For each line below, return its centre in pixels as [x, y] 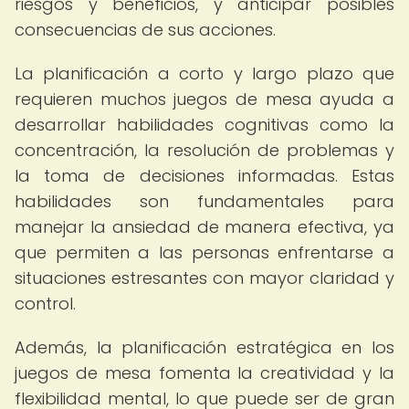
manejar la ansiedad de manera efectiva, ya [204, 227]
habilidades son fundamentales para [204, 201]
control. [45, 304]
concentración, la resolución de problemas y [204, 150]
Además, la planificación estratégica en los [204, 347]
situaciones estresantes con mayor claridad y [204, 278]
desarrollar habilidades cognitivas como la [204, 125]
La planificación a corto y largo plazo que [204, 73]
